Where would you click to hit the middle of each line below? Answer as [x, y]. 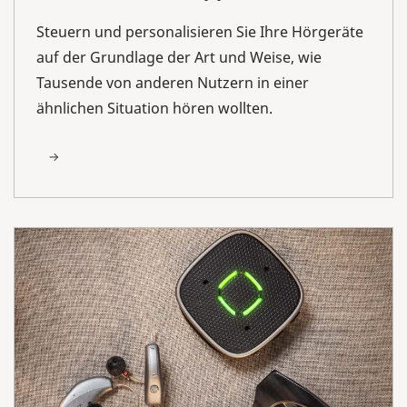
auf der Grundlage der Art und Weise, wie [179, 57]
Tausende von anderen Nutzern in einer [173, 82]
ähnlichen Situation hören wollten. [154, 108]
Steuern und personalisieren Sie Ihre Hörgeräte [200, 31]
